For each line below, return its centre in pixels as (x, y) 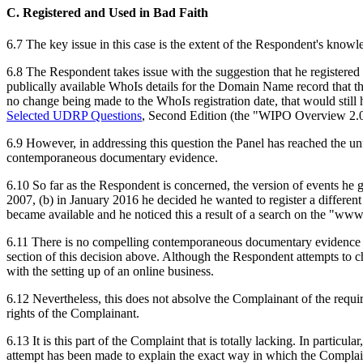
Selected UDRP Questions (74, 116)
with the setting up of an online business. (110, 271)
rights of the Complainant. (73, 314)
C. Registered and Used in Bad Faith (107, 13)
